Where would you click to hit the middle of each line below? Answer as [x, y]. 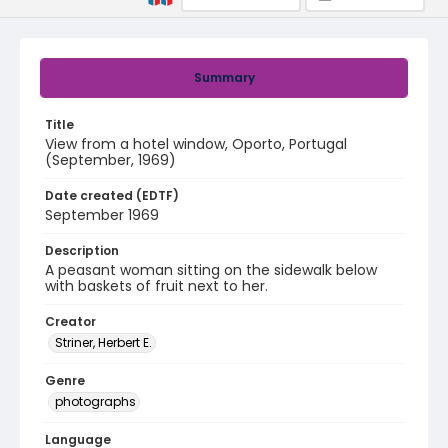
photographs [95, 401]
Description [82, 250]
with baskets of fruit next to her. [156, 286]
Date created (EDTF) [112, 195]
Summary [224, 77]
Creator [70, 321]
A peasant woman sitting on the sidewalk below [211, 270]
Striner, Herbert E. [103, 342]
